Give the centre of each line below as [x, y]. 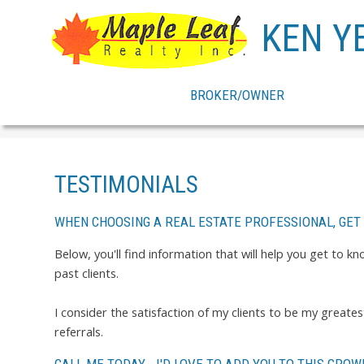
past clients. [87, 273]
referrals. [79, 332]
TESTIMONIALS [126, 184]
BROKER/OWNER [237, 95]
